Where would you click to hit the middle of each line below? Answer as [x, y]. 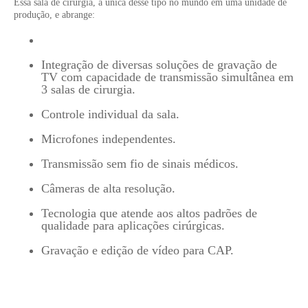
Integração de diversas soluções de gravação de [159, 65]
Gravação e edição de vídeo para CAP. [137, 250]
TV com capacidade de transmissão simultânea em [167, 77]
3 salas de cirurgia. [88, 89]
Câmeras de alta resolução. [108, 188]
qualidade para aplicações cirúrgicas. [133, 225]
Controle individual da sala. [110, 114]
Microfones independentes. [109, 139]
